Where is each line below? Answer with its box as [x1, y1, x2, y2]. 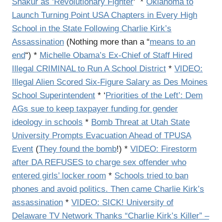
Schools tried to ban [114, 170, 188, 180]
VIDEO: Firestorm [130, 144, 197, 154]
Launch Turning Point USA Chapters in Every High [12, 10, 197, 20]
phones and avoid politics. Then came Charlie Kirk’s [12, 184, 204, 194]
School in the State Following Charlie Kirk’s [12, 23, 171, 33]
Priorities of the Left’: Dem [106, 90, 203, 100]
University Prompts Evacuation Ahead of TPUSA [12, 130, 191, 140]
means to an [150, 37, 195, 47]
